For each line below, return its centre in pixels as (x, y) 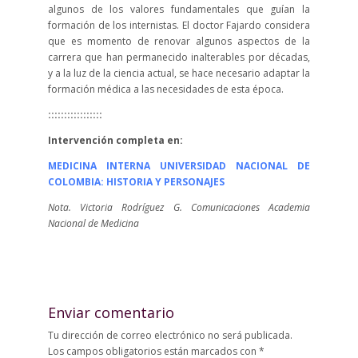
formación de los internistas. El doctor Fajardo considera (179, 25)
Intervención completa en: (116, 140)
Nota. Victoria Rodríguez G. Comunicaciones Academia (179, 207)
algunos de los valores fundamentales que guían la (179, 9)
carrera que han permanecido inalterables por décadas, (179, 57)
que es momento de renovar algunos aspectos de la (179, 41)
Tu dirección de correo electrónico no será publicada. (170, 335)
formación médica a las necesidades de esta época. (165, 89)
